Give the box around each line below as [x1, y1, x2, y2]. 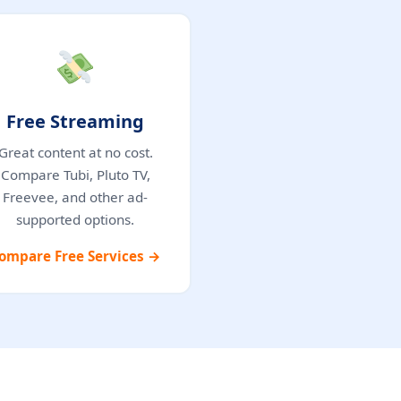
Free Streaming [6, 108, 144, 133]
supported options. [16, 209, 134, 228]
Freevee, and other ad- [3, 187, 148, 206]
